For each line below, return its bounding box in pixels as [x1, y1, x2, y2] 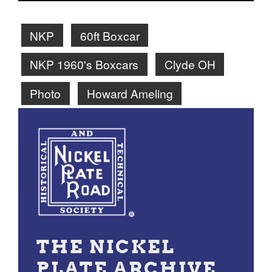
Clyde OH [164, 56, 216, 73]
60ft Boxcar [80, 27, 140, 44]
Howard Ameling [86, 85, 173, 102]
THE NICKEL [36, 234, 175, 258]
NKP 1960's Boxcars [30, 56, 139, 73]
